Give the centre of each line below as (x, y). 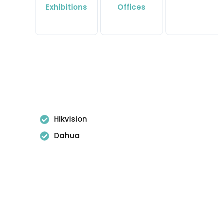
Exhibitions (66, 7)
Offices (132, 7)
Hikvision (70, 119)
